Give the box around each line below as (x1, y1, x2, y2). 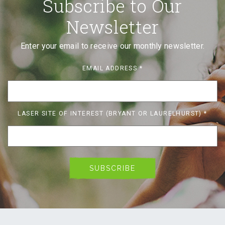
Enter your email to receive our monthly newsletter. (20, 41, 205, 51)
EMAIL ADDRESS (82, 65, 140, 72)
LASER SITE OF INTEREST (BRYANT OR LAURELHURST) (18, 109, 204, 117)
